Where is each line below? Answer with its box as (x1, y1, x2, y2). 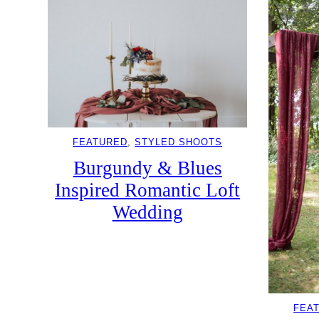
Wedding (112, 202, 183, 224)
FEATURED (73, 137, 128, 148)
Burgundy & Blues (73, 157, 222, 179)
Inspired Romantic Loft (55, 179, 241, 202)
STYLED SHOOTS (135, 137, 223, 148)
